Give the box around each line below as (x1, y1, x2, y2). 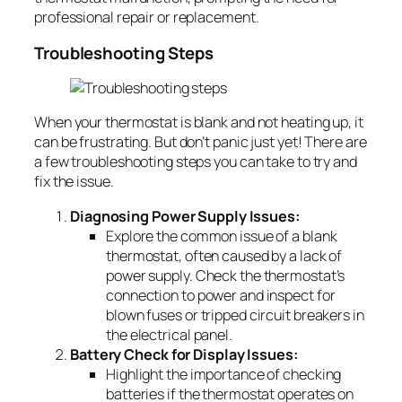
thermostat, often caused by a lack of (106, 245, 343, 266)
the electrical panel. (106, 324, 232, 345)
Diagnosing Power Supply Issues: (70, 205, 301, 226)
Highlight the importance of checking (106, 363, 342, 384)
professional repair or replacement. (34, 7, 259, 28)
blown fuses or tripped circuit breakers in (106, 304, 364, 325)
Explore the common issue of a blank (106, 225, 337, 246)
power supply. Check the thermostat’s (106, 265, 345, 285)
